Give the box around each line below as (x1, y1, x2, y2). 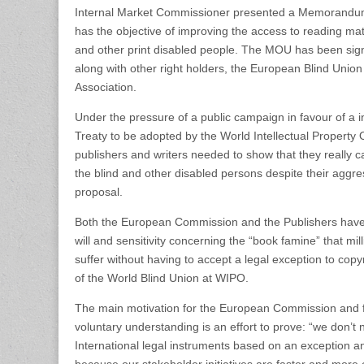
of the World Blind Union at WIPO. (75, 271, 249, 284)
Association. (75, 80, 136, 93)
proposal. (75, 185, 123, 198)
